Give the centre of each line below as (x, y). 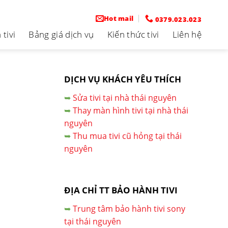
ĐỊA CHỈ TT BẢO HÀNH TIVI (121, 190)
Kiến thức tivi (133, 34)
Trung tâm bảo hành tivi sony (129, 209)
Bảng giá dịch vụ (61, 34)
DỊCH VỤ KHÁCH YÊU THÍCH (123, 79)
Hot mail (119, 18)
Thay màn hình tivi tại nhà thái (131, 110)
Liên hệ (187, 34)
